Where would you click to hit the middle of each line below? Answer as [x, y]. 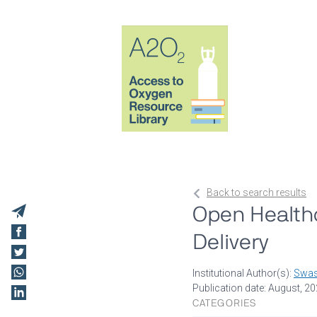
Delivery [231, 242]
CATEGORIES [225, 303]
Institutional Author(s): [243, 273]
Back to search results [257, 192]
